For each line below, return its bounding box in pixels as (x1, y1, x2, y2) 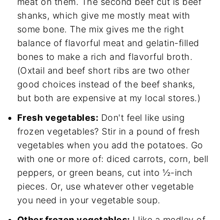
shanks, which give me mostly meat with (17, 10, 191, 21)
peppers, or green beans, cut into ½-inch (17, 167, 193, 178)
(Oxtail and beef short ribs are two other (17, 65, 190, 76)
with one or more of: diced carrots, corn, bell (17, 153, 209, 164)
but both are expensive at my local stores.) (17, 92, 201, 103)
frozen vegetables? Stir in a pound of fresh (17, 126, 200, 137)
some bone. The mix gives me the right (17, 24, 184, 34)
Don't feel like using (98, 112, 185, 123)
